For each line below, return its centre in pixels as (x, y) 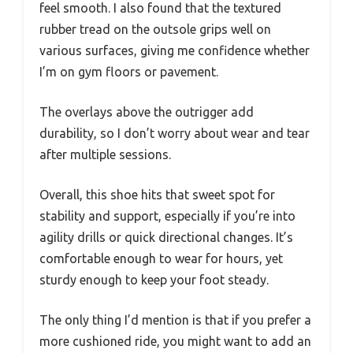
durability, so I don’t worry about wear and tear (175, 133)
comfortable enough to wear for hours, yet (161, 258)
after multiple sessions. (105, 154)
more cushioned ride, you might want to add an (175, 341)
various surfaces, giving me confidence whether (175, 50)
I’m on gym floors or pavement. (129, 71)
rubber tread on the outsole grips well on (155, 29)
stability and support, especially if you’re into (167, 216)
